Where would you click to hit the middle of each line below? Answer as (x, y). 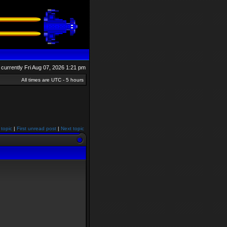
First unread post (36, 128)
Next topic (72, 128)
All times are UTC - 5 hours (52, 80)
